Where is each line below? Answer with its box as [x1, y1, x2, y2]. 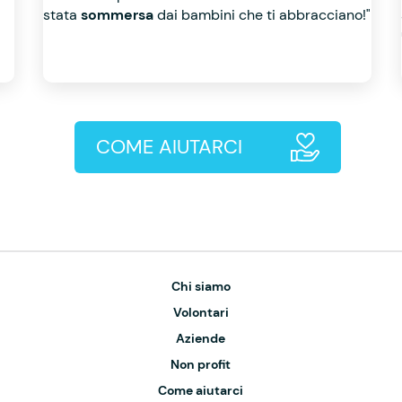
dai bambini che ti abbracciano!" [157, 5, 371, 24]
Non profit [170, 356, 232, 372]
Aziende [176, 330, 226, 346]
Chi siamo [170, 278, 231, 294]
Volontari [172, 304, 229, 320]
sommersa [81, 5, 158, 24]
